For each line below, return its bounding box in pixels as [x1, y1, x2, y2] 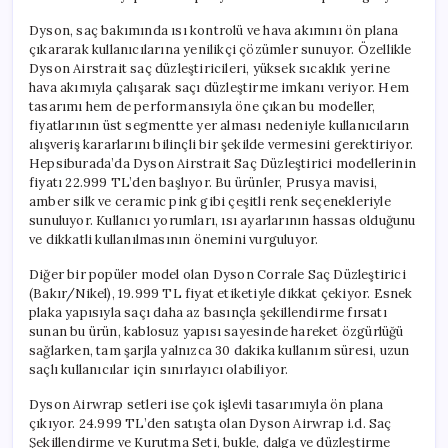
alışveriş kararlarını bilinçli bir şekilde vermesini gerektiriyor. [29, 135, 414, 153]
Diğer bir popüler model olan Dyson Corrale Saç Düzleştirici [29, 265, 406, 283]
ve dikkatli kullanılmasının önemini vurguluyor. [29, 230, 319, 248]
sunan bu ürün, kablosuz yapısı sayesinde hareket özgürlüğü [29, 322, 404, 340]
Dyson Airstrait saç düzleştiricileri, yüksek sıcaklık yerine [29, 59, 390, 77]
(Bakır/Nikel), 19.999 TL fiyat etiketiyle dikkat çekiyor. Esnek [29, 284, 413, 302]
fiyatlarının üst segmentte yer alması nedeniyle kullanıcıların [29, 116, 410, 134]
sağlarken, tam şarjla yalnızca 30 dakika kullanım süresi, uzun [29, 341, 410, 359]
